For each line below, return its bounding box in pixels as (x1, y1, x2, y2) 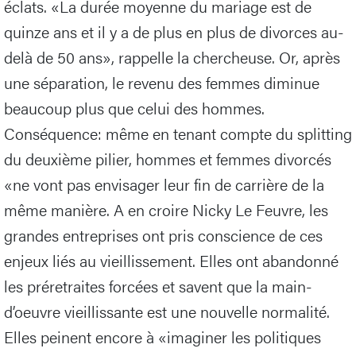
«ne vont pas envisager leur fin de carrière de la (4, 172, 324, 195)
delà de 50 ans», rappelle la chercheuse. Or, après (4, 44, 340, 68)
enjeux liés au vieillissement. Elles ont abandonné (4, 248, 339, 272)
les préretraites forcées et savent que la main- (4, 273, 312, 297)
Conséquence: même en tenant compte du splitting (4, 121, 352, 145)
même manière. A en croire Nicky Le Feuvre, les (4, 197, 328, 221)
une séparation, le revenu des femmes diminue (4, 70, 319, 94)
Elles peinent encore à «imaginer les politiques (4, 324, 321, 348)
